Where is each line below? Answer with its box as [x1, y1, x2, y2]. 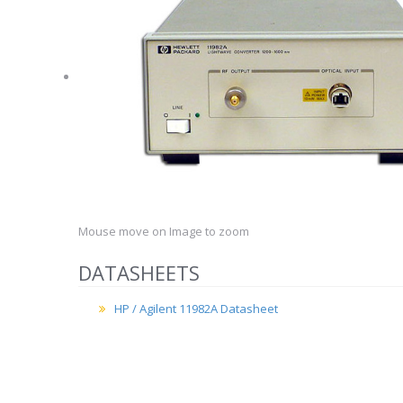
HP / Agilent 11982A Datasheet [114, 300, 278, 317]
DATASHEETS [78, 258, 200, 286]
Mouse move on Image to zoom [78, 222, 249, 239]
